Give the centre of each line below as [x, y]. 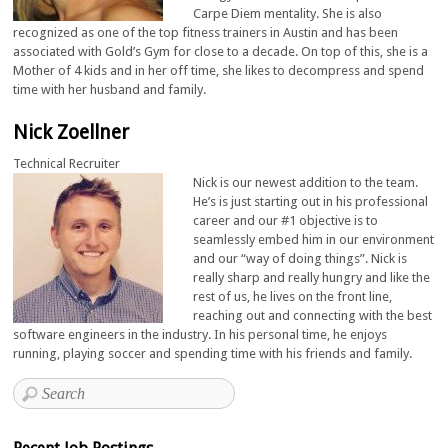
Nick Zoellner [71, 132]
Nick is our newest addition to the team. [306, 182]
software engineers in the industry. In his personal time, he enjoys [200, 334]
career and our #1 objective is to [286, 220]
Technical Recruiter [67, 163]
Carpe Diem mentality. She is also [288, 13]
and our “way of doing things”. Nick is [300, 258]
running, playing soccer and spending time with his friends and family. [213, 353]
